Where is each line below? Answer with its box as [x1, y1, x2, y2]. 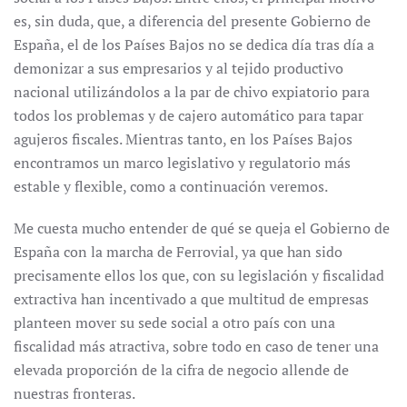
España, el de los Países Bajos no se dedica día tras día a [14, 35, 374, 55]
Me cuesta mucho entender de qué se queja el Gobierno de [14, 218, 390, 238]
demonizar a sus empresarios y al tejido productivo [14, 58, 343, 78]
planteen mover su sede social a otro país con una [14, 313, 335, 333]
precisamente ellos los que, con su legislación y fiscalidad [14, 265, 384, 285]
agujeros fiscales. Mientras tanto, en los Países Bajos [14, 129, 352, 149]
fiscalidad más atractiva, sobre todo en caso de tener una [14, 336, 379, 356]
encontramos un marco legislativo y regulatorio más [14, 153, 351, 173]
